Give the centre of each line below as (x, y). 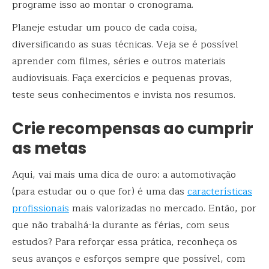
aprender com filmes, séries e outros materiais (119, 62)
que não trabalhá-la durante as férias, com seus (121, 225)
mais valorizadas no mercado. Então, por (163, 208)
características (220, 191)
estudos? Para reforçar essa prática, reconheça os (125, 242)
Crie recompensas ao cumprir (133, 128)
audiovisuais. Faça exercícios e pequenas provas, (122, 78)
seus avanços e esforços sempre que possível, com (129, 258)
